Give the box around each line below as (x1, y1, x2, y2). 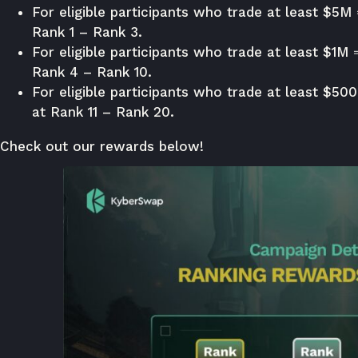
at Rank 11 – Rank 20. (32, 104, 174, 120)
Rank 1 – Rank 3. (32, 24, 142, 40)
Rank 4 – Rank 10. (32, 64, 152, 80)
